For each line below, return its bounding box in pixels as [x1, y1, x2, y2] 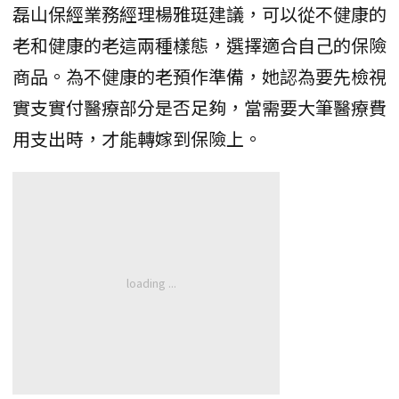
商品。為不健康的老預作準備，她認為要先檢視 [12, 62, 387, 89]
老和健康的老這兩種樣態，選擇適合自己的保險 [12, 31, 387, 58]
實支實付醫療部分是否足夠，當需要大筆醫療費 [12, 94, 387, 120]
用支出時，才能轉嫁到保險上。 [12, 125, 262, 151]
